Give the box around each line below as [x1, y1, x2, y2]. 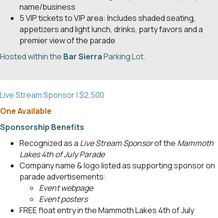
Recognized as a [19, 137, 80, 148]
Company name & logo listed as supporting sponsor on [19, 160, 215, 171]
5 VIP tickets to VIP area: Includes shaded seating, [19, 13, 196, 24]
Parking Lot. [102, 51, 145, 62]
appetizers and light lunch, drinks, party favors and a [19, 24, 203, 35]
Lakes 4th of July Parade [19, 148, 105, 160]
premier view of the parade [19, 35, 115, 46]
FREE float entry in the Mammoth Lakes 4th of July [19, 204, 194, 216]
